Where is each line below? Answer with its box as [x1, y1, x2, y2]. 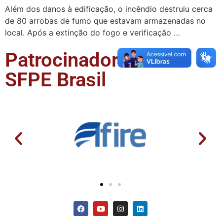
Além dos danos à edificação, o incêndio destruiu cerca [5, 4, 213, 14]
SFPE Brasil [5, 68, 106, 92]
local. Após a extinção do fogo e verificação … [5, 28, 180, 37]
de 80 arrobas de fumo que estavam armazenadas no [5, 16, 206, 26]
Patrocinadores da [5, 48, 166, 72]
